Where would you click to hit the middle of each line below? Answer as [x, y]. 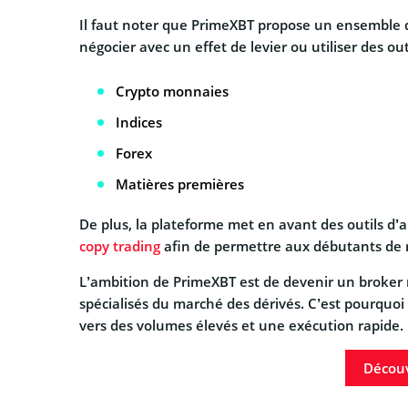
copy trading [120, 246]
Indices [139, 122]
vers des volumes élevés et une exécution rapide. [241, 326]
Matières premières [180, 184]
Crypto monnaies [172, 92]
